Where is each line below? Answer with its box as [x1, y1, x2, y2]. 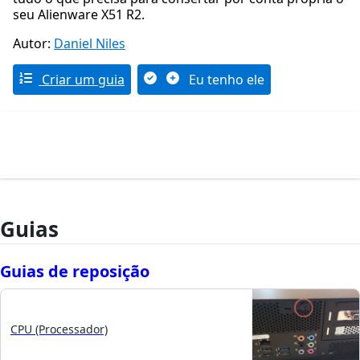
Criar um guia [39, 71, 125, 89]
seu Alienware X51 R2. [13, 6, 145, 24]
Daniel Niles [54, 35, 125, 53]
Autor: [13, 35, 54, 53]
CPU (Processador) [10, 321, 108, 337]
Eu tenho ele [186, 71, 264, 89]
